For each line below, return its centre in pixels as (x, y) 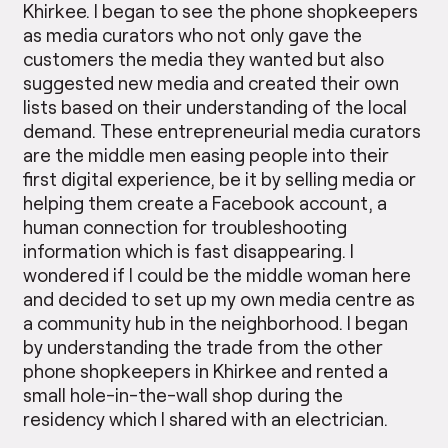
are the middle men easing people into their (206, 154)
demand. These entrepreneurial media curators (222, 130)
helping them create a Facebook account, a (205, 202)
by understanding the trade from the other (203, 346)
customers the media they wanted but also (204, 58)
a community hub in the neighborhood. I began (216, 322)
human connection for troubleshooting (185, 226)
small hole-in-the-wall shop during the (183, 394)
